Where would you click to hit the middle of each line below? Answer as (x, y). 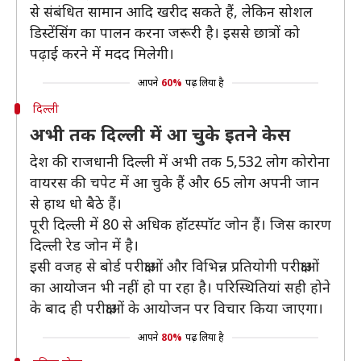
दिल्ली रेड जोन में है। (84, 245)
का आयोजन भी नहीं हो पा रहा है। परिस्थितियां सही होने (180, 287)
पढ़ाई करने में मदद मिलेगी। (102, 53)
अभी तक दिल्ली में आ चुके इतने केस (160, 134)
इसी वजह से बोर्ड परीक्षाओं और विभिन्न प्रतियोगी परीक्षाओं (174, 266)
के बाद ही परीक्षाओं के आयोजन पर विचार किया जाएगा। (176, 308)
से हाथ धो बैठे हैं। (76, 203)
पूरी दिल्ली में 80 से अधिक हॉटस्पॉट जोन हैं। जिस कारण (180, 224)
